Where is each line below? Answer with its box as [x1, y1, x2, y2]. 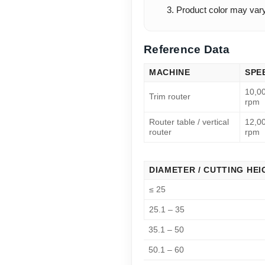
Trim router [149, 92, 190, 102]
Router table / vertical [149, 118, 229, 127]
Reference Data [144, 43, 230, 56]
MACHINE [149, 68, 190, 77]
